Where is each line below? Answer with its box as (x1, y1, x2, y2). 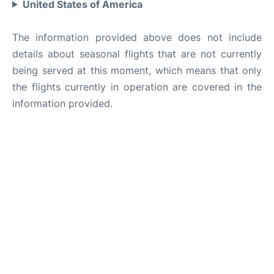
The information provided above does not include (12, 31, 262, 43)
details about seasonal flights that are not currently (12, 47, 262, 60)
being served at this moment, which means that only (12, 64, 262, 76)
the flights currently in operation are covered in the (12, 80, 262, 93)
